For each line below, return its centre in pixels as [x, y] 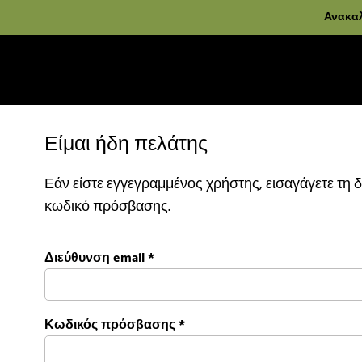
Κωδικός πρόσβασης [110, 326]
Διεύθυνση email [95, 259]
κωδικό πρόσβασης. [107, 208]
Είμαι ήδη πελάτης [126, 146]
